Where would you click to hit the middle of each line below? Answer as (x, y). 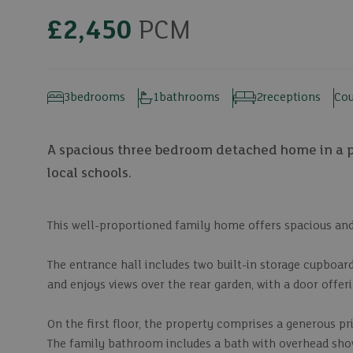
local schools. (89, 173)
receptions (292, 97)
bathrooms (189, 97)
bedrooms (98, 97)
